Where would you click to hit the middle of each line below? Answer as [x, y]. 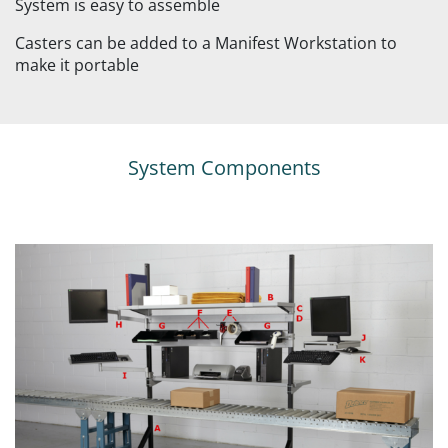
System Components [224, 168]
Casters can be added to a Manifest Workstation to [206, 43]
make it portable [77, 65]
